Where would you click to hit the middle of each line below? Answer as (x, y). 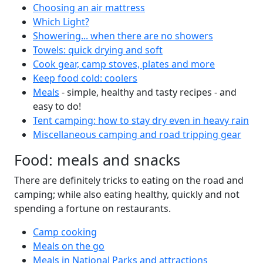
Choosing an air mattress (89, 8)
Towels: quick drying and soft (98, 50)
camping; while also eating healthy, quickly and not (127, 194)
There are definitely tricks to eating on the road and (129, 180)
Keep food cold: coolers (85, 78)
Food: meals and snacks (97, 160)
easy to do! (57, 106)
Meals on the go (69, 246)
